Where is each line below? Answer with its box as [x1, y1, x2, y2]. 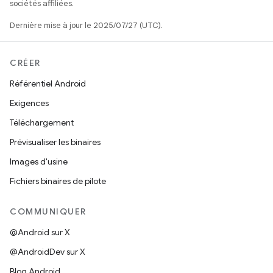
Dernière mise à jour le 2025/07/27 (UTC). [10, 20, 163, 30]
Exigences [10, 97, 49, 108]
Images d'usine [10, 156, 68, 167]
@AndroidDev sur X [10, 246, 85, 257]
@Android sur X [10, 227, 70, 238]
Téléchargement [10, 117, 74, 128]
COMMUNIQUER [10, 206, 87, 217]
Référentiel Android [10, 78, 86, 89]
